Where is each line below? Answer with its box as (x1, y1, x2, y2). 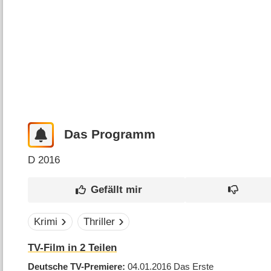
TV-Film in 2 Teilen (28, 242, 117, 254)
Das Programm (64, 127, 155, 142)
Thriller (83, 216, 115, 228)
